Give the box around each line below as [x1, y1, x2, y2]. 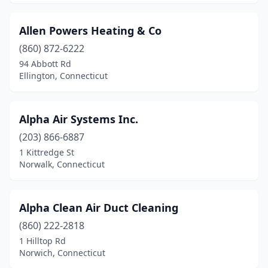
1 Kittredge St [19, 147, 74, 158]
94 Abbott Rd [19, 58, 71, 69]
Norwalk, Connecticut [19, 159, 105, 170]
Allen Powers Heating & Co [19, 23, 162, 38]
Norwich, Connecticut [19, 247, 105, 258]
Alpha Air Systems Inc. [19, 112, 138, 126]
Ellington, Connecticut [19, 70, 108, 81]
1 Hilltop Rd [19, 235, 66, 246]
